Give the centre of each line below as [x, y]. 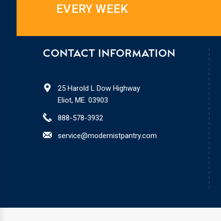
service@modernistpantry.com [107, 136]
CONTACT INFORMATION [109, 54]
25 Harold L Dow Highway [99, 89]
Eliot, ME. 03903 [83, 100]
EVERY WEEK [92, 9]
